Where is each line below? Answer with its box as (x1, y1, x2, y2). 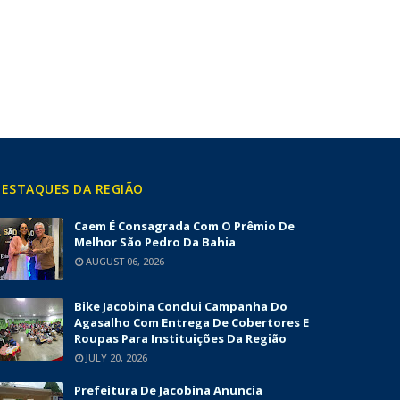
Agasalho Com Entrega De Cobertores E (74, 314, 309, 330)
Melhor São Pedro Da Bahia (74, 234, 236, 250)
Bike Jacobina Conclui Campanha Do (74, 298, 287, 314)
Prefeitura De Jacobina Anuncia (74, 382, 262, 398)
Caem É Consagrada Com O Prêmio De (74, 218, 295, 234)
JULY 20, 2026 (86, 351, 147, 364)
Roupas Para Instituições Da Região (74, 330, 287, 346)
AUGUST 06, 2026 (86, 254, 164, 268)
